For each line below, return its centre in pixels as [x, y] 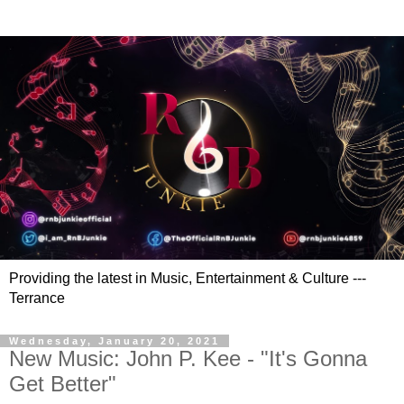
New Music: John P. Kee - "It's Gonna [188, 358]
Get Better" [63, 383]
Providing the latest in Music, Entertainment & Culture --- [188, 278]
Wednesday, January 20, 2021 [115, 340]
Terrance [37, 298]
